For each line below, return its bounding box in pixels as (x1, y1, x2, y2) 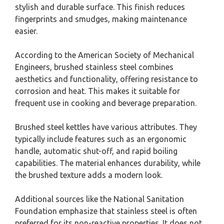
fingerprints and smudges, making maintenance (15, 14, 187, 23)
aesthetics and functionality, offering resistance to (15, 74, 198, 83)
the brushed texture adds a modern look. (15, 170, 162, 179)
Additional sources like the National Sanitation (15, 194, 184, 203)
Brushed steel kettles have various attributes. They (15, 122, 197, 131)
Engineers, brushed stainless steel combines (15, 62, 173, 71)
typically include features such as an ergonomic (15, 134, 186, 143)
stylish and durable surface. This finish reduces (15, 2, 185, 11)
